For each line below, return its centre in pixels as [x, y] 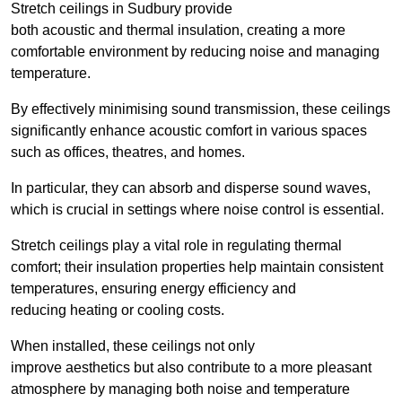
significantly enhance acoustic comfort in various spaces [189, 130]
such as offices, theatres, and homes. [128, 152]
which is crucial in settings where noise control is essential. [197, 209]
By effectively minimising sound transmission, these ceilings [201, 109]
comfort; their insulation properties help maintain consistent [197, 267]
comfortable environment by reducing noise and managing [195, 51]
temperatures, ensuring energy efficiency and [153, 288]
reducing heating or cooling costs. [118, 310]
